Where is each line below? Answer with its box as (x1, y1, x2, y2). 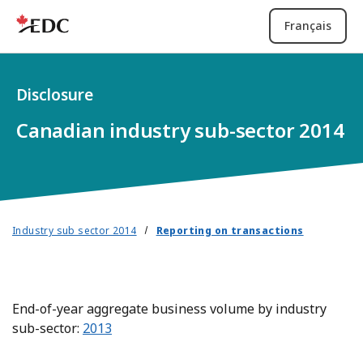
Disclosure (16, 84, 93, 105)
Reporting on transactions (156, 224, 304, 237)
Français (284, 18, 331, 33)
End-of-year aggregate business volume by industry (12, 300, 327, 318)
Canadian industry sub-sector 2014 (16, 117, 344, 143)
